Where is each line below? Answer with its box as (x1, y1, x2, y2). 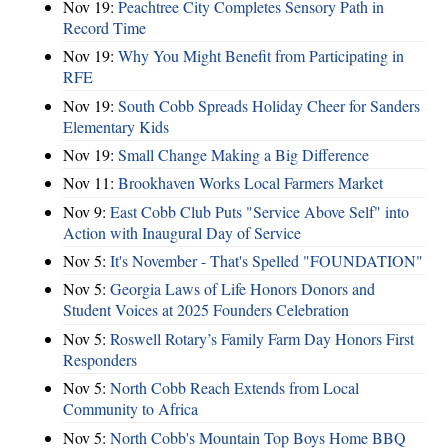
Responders (63, 348, 137, 370)
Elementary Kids (63, 115, 169, 137)
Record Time (63, 16, 146, 38)
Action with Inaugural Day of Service (63, 221, 301, 243)
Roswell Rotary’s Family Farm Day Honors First (110, 327, 414, 349)
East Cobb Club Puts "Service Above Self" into (110, 200, 409, 222)
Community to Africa (63, 398, 198, 420)
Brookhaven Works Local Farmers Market (118, 172, 383, 194)
